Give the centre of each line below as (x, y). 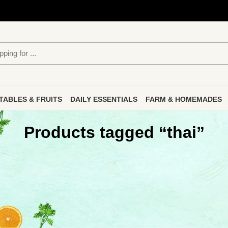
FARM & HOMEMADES (184, 99)
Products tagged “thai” (114, 132)
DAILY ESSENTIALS (104, 99)
